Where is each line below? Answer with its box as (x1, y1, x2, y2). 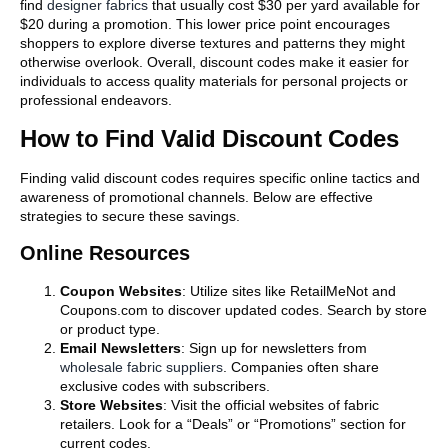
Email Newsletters (60, 340, 181, 357)
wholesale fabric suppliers (60, 359, 223, 376)
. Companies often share (223, 359, 379, 376)
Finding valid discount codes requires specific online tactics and (20, 169, 420, 186)
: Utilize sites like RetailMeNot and (182, 283, 396, 300)
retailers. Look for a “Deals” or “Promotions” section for (60, 416, 406, 433)
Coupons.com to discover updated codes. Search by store (60, 302, 427, 319)
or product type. (60, 321, 160, 338)
